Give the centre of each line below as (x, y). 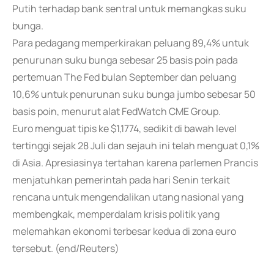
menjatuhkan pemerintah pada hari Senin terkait (121, 180)
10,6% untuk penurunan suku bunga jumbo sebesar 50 (134, 94)
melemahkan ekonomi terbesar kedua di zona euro (124, 231)
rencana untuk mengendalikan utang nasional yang (128, 197)
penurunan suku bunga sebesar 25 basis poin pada (125, 60)
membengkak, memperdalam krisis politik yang (116, 214)
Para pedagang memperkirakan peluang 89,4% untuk (131, 43)
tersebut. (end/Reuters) (66, 248)
